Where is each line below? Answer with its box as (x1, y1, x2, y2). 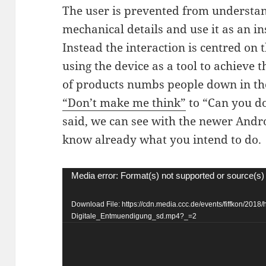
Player (62, 187, 97, 203)
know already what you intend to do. (62, 132, 262, 148)
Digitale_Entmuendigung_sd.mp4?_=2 (71, 211, 197, 220)
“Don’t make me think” (62, 95, 186, 111)
